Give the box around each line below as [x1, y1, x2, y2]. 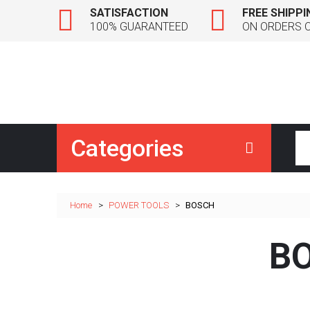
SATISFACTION [90, 6, 168, 19]
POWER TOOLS [109, 200, 169, 210]
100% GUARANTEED [90, 20, 188, 33]
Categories [71, 134, 184, 162]
